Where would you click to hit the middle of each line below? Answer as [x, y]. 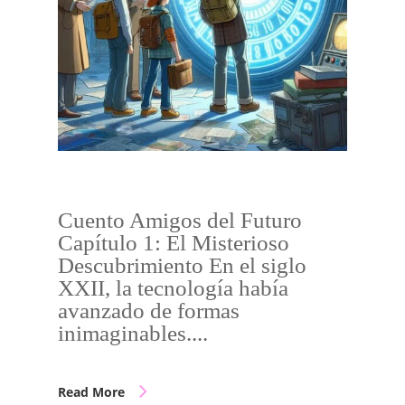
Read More [91, 392]
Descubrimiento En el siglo [182, 265]
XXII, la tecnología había [173, 288]
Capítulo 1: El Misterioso [174, 243]
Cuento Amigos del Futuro [180, 220]
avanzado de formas [149, 311]
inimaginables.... [133, 333]
